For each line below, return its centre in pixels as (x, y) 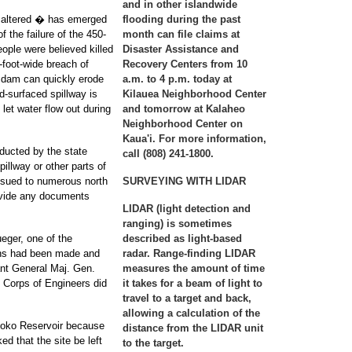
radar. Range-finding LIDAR (189, 253)
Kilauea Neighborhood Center (194, 94)
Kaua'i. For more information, (194, 139)
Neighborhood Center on (183, 124)
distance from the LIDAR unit (193, 328)
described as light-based (182, 238)
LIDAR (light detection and (187, 209)
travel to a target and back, (187, 298)
